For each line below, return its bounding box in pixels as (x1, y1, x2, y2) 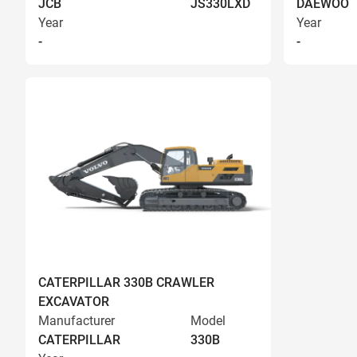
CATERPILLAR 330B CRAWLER (38, 275, 214, 290)
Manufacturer (38, 313, 115, 328)
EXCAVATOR (38, 294, 109, 309)
